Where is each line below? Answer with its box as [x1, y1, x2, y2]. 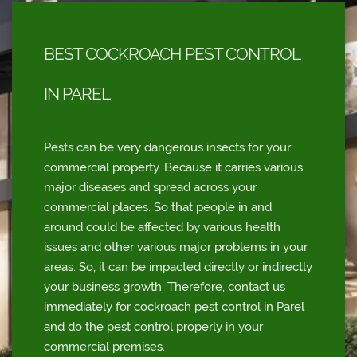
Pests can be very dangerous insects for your [44, 140, 291, 155]
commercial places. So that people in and [44, 200, 272, 215]
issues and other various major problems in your [44, 240, 308, 255]
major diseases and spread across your [44, 180, 257, 195]
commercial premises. [44, 339, 165, 355]
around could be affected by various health [44, 220, 280, 235]
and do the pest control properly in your [44, 320, 263, 335]
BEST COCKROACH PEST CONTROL [44, 44, 300, 65]
